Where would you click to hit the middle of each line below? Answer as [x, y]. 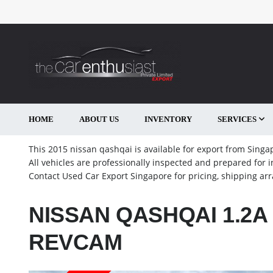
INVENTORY [168, 119]
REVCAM [76, 242]
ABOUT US [99, 119]
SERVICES [237, 119]
